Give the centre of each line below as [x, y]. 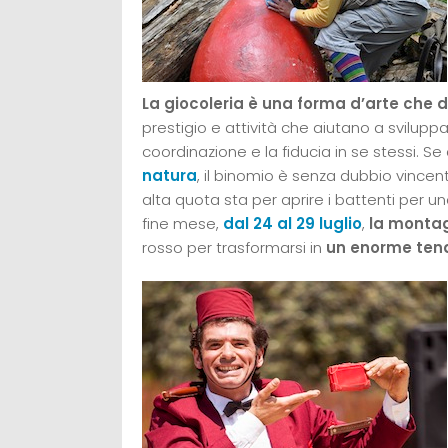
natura [169, 176]
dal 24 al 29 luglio [292, 224]
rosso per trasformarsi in [234, 248]
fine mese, [182, 224]
